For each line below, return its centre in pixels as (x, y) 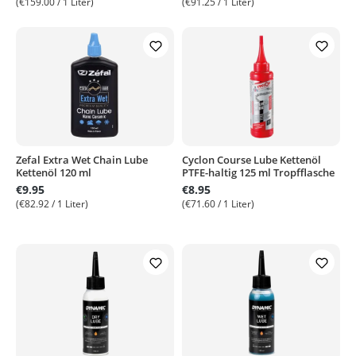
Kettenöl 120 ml (54, 172)
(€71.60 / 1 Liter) (218, 204)
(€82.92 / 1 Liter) (52, 204)
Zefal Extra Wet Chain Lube (82, 160)
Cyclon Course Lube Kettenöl (252, 160)
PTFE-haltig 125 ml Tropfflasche (258, 172)
